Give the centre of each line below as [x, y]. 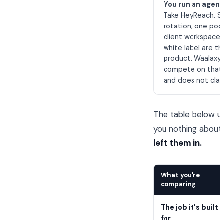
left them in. [178, 143]
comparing [178, 184]
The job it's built [189, 207]
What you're [180, 175]
